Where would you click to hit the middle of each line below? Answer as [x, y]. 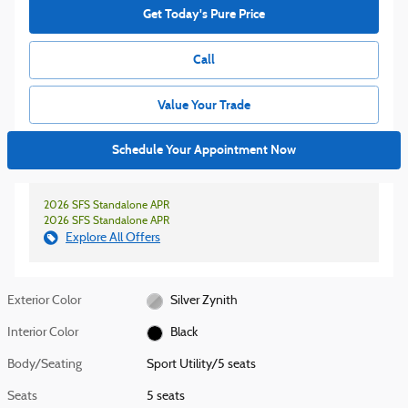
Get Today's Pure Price [204, 15]
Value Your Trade [204, 105]
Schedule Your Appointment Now [204, 150]
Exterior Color [44, 301]
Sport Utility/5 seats [202, 365]
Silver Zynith [204, 301]
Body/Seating [45, 365]
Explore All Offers [113, 239]
